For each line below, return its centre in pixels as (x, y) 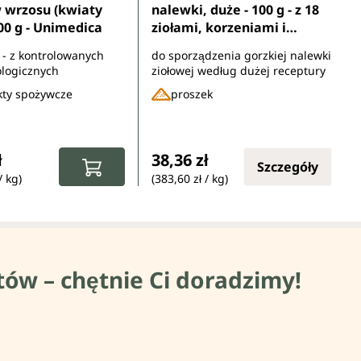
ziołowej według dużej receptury (239, 70)
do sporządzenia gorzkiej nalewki (241, 55)
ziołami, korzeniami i (219, 27)
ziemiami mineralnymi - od (238, 45)
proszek (192, 94)
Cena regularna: (205, 145)
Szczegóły (288, 166)
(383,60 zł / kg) (190, 178)
